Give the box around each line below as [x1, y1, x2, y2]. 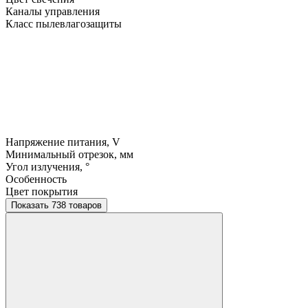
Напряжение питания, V [5, 135, 120, 148]
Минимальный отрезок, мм [5, 148, 133, 160]
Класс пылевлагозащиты [5, 17, 122, 30]
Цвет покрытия [5, 185, 78, 197]
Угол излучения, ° [5, 160, 89, 173]
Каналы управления [5, 5, 100, 17]
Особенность [5, 173, 67, 185]
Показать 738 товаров [52, 199, 102, 210]
